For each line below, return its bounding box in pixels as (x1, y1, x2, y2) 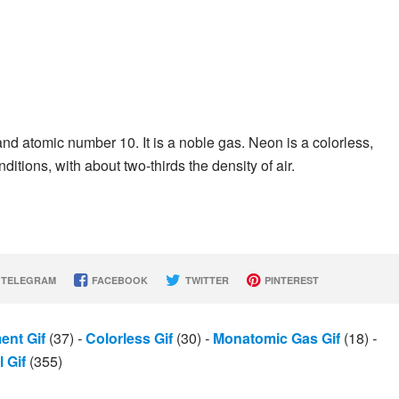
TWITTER (182, 273, 229, 287)
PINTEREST (261, 273, 319, 287)
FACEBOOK (88, 273, 148, 287)
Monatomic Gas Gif (213, 328, 340, 348)
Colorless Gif (85, 328, 173, 348)
